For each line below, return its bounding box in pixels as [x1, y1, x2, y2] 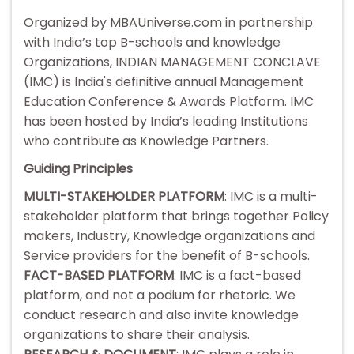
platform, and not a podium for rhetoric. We [24, 286, 296, 305]
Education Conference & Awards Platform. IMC [24, 92, 314, 111]
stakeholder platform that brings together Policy [24, 207, 329, 226]
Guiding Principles [24, 160, 133, 179]
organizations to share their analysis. [24, 326, 250, 345]
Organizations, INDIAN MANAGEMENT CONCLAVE [24, 53, 321, 72]
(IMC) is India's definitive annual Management [24, 73, 304, 92]
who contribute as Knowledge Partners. [24, 132, 269, 151]
